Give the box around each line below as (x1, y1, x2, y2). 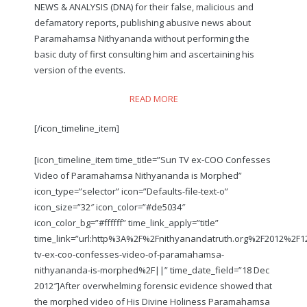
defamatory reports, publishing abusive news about (34, 16, 251, 29)
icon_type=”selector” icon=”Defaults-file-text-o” (34, 184, 228, 197)
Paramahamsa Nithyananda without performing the (34, 32, 249, 45)
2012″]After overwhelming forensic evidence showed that (34, 279, 272, 292)
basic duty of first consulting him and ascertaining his (34, 47, 254, 60)
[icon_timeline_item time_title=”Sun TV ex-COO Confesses (34, 153, 271, 166)
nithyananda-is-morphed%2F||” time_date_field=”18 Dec (34, 263, 269, 276)
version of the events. (34, 63, 125, 76)
